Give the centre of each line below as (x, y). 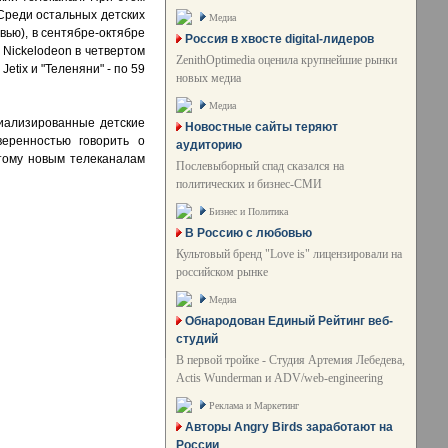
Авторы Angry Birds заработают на (289, 427)
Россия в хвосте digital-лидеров (279, 39)
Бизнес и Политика (248, 211)
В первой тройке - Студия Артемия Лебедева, (290, 360)
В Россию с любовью (248, 233)
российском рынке (222, 272)
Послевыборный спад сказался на (260, 166)
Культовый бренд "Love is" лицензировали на (289, 254)
